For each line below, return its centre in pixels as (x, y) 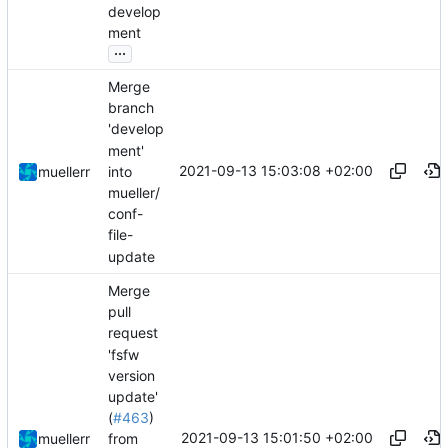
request (133, 333)
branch (131, 108)
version (131, 375)
